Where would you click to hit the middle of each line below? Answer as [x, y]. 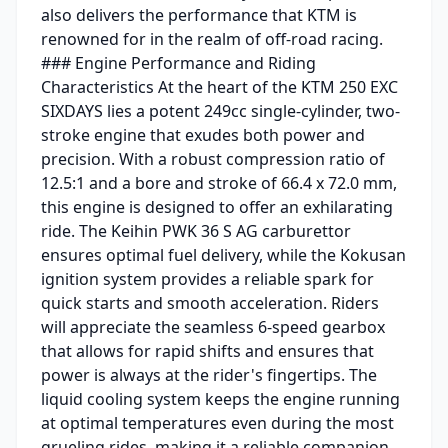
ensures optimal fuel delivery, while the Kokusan [223, 254]
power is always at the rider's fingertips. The [209, 374]
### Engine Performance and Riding [178, 62]
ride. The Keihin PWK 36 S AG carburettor [196, 230]
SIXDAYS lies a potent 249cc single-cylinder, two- [220, 110]
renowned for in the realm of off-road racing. [212, 38]
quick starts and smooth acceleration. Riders [210, 302]
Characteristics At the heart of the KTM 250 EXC [219, 86]
